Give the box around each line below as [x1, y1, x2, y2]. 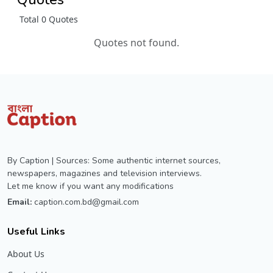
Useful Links [7, 224, 65, 238]
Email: [7, 196, 32, 208]
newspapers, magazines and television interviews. [7, 167, 202, 179]
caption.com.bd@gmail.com [34, 196, 139, 208]
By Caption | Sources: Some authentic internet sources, [7, 154, 221, 166]
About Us [7, 247, 44, 260]
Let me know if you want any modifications [7, 180, 174, 192]
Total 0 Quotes [19, 13, 78, 25]
